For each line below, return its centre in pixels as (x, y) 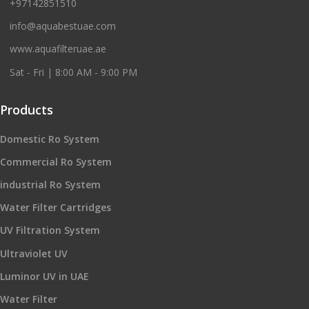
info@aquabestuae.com (63, 26)
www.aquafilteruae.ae (58, 49)
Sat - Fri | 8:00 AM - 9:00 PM (73, 72)
